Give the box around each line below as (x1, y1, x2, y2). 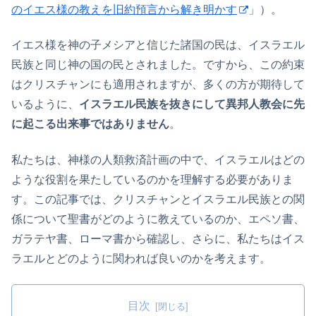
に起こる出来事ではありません (11, 118, 169, 130)
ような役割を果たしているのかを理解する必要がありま (11, 173, 293, 186)
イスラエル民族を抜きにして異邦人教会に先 (79, 98, 305, 111)
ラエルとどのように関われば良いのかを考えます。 (11, 252, 271, 265)
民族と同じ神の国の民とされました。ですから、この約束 (11, 59, 305, 71)
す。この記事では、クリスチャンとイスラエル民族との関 (11, 193, 305, 205)
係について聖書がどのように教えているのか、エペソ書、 (11, 212, 305, 225)
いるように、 (11, 98, 79, 111)
